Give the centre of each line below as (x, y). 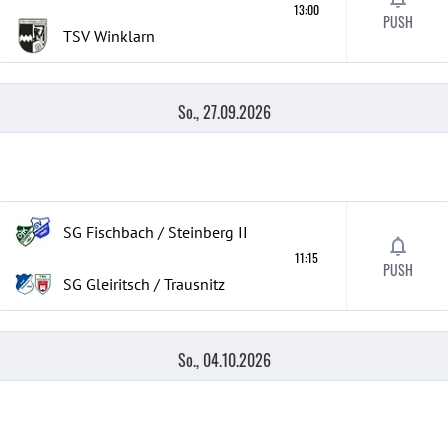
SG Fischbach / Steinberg (148, 232)
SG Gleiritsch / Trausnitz (144, 284)
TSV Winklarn (109, 36)
